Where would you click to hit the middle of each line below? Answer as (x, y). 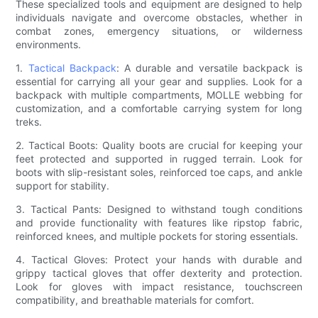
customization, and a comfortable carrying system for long (159, 109)
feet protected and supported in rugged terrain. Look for (159, 159)
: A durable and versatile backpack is (209, 68)
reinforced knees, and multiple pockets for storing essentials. (157, 236)
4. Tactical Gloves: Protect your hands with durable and (159, 260)
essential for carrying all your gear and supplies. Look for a (159, 82)
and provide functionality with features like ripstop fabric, (159, 223)
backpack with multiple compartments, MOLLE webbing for (159, 95)
